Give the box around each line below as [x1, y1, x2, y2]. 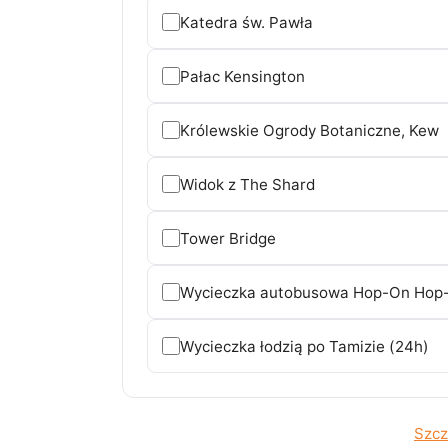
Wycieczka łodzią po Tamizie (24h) [180, 336, 429, 356]
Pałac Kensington [180, 66, 305, 86]
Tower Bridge [180, 228, 276, 248]
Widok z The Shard [180, 174, 315, 194]
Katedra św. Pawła [180, 12, 313, 32]
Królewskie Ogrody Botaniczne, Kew [180, 120, 439, 140]
